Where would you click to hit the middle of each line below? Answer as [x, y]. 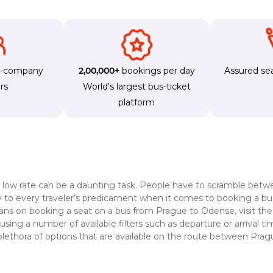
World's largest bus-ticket [136, 86]
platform [136, 102]
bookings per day [157, 70]
